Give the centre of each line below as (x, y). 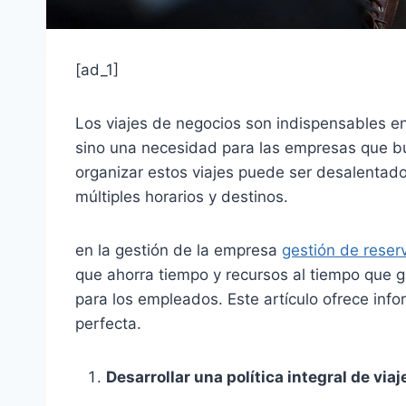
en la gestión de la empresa (179, 251)
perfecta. (108, 324)
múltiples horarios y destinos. (182, 197)
